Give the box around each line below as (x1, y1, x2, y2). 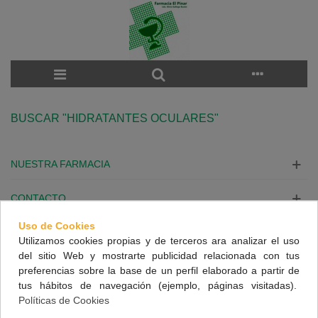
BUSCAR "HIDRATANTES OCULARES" (11, 112, 219, 124)
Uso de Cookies (18, 219, 95, 231)
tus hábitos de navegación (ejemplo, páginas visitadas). (18, 279, 300, 291)
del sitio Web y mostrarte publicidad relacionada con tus (18, 249, 300, 261)
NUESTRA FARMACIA (11, 158, 110, 170)
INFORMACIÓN (11, 226, 82, 238)
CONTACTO (11, 192, 66, 204)
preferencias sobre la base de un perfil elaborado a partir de (18, 264, 300, 276)
